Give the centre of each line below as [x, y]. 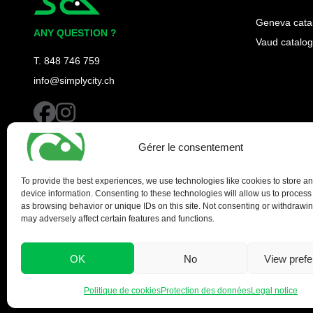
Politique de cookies [122, 290]
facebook [78, 109]
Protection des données [205, 290]
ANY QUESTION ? [75, 32]
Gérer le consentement [190, 147]
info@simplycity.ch [74, 80]
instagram [99, 109]
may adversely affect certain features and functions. [118, 218]
